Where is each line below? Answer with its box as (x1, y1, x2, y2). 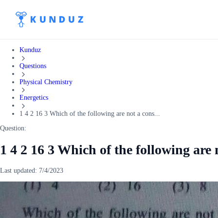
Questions (19, 62, 46, 70)
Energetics (19, 94, 48, 102)
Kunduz (19, 46, 41, 54)
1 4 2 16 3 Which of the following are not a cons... (19, 110, 160, 118)
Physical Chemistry (19, 78, 73, 86)
